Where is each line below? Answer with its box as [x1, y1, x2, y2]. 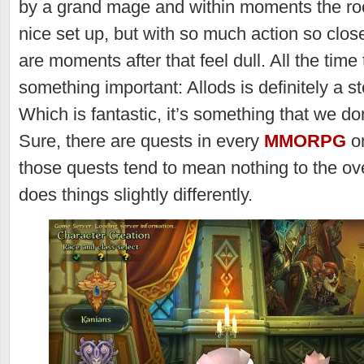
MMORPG [264, 131, 346, 151]
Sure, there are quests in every [19, 131, 264, 151]
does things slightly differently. [19, 184, 253, 205]
